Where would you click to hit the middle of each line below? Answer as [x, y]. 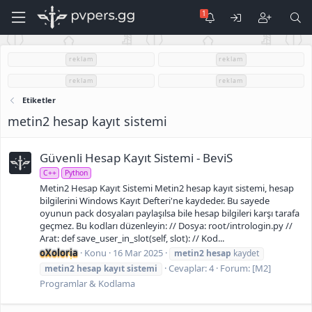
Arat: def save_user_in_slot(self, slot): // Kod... [132, 238]
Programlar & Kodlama [87, 283]
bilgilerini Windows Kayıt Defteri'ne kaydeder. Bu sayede [155, 200]
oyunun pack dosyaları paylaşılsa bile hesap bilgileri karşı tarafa [170, 213]
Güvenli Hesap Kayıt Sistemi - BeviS [136, 158]
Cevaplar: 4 [191, 268]
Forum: [236, 268]
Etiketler [39, 100]
